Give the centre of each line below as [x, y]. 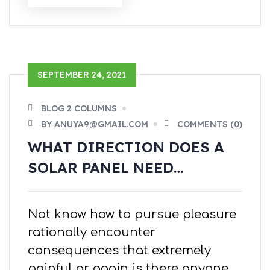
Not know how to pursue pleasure [132, 215]
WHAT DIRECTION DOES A [126, 147]
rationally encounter [92, 233]
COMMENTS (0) [210, 124]
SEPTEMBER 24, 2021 [82, 75]
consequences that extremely [119, 251]
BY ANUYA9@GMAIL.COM [95, 124]
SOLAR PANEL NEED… [106, 168]
